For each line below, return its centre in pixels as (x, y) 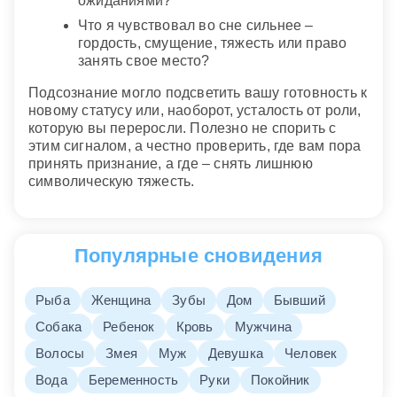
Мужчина (263, 326)
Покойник (280, 379)
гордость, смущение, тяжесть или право (213, 43)
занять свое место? (144, 61)
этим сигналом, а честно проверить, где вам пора (195, 146)
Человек (311, 353)
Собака (59, 326)
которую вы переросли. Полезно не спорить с (183, 128)
